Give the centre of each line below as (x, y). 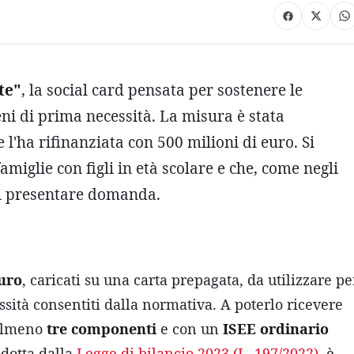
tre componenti (102, 329)
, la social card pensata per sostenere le (162, 90)
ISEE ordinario (276, 329)
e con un (190, 329)
